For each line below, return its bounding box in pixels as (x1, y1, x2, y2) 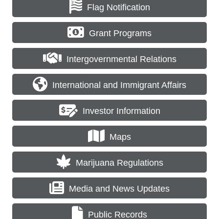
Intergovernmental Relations (66, 54, 176, 64)
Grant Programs (89, 28, 152, 38)
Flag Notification (87, 2, 150, 12)
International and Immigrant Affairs (52, 80, 186, 90)
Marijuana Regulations (75, 157, 163, 168)
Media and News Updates (69, 183, 170, 194)
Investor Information (82, 106, 160, 116)
